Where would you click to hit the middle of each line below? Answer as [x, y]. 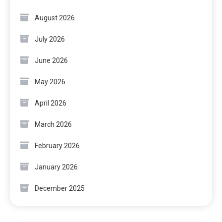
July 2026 [50, 39]
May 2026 [50, 82]
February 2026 [57, 145]
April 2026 [51, 103]
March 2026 [53, 124]
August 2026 [55, 18]
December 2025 [60, 188]
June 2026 [51, 60]
